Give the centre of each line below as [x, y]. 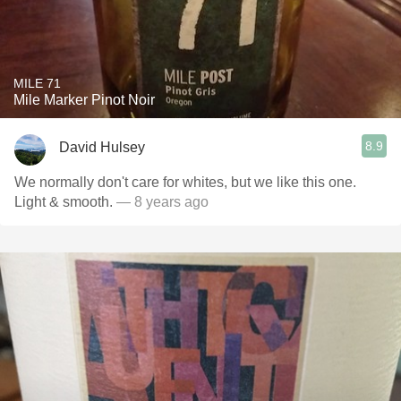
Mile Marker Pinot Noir [84, 100]
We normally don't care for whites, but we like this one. [185, 182]
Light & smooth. [64, 202]
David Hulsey [102, 147]
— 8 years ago [161, 202]
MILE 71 [37, 83]
